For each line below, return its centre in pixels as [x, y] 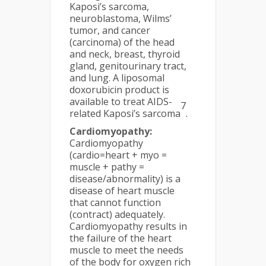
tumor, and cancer [110, 30]
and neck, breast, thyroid [125, 54]
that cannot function [115, 202]
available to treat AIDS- [121, 101]
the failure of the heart [121, 238]
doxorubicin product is [119, 89]
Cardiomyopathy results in [128, 226]
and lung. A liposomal [117, 77]
